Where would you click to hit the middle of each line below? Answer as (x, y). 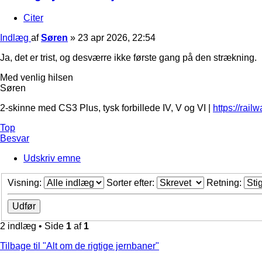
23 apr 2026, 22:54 (117, 37)
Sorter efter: (132, 183)
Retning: (225, 183)
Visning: (26, 183)
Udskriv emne (52, 158)
